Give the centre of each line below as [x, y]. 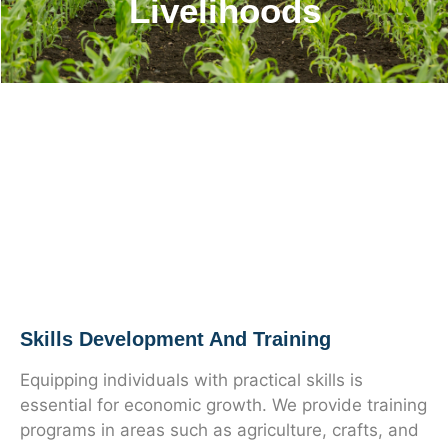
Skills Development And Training [175, 339]
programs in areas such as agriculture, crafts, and [219, 430]
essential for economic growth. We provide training [223, 405]
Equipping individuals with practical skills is [191, 380]
